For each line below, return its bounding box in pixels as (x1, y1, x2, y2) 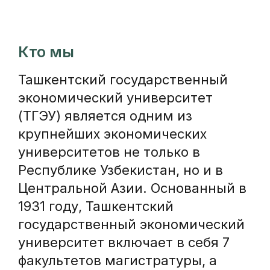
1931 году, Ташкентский (18, 198, 174, 214)
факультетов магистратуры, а (18, 253, 217, 268)
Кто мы (18, 43, 74, 61)
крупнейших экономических (18, 126, 207, 142)
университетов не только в (18, 144, 200, 160)
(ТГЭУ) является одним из (18, 108, 192, 124)
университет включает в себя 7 (18, 234, 230, 250)
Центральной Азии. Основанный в (18, 180, 246, 196)
